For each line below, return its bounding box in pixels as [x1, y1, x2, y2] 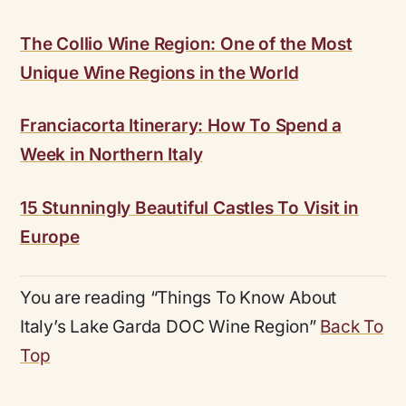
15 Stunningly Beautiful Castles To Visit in [20, 197, 360, 218]
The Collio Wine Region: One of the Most [20, 33, 353, 54]
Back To [320, 316, 384, 338]
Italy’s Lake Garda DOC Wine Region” [20, 316, 321, 338]
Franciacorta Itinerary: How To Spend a [20, 115, 343, 137]
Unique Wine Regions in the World [20, 62, 299, 83]
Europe [20, 226, 80, 247]
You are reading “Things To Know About [20, 287, 337, 309]
